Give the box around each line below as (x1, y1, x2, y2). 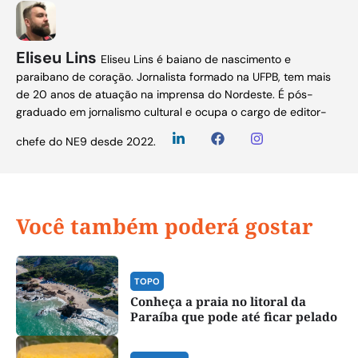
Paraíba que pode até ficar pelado (129, 308, 337, 325)
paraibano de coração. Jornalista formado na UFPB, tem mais (16, 70, 331, 85)
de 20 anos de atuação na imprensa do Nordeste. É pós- (16, 87, 313, 102)
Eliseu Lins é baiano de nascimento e (101, 52, 291, 67)
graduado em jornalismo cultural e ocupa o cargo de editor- (16, 105, 327, 120)
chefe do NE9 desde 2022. (16, 134, 156, 149)
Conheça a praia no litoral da (129, 293, 306, 310)
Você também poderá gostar (16, 212, 313, 241)
